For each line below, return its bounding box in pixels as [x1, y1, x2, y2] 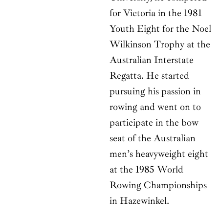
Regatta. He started [109, 69, 189, 82]
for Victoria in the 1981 [109, 7, 202, 20]
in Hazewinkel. [109, 195, 169, 207]
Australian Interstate [109, 54, 194, 66]
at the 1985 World [109, 163, 183, 176]
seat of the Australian [109, 132, 196, 145]
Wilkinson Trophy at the [109, 38, 210, 51]
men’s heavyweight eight [109, 148, 208, 160]
